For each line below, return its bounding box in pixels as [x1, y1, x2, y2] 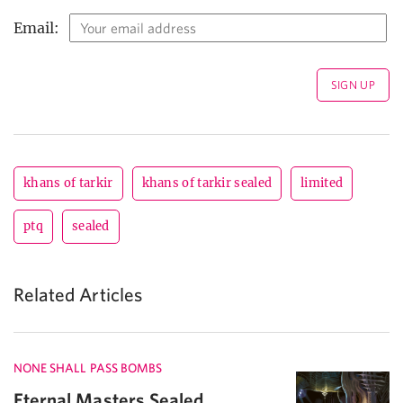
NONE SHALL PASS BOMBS [13, 361, 163, 376]
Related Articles [13, 283, 142, 306]
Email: [13, 19, 60, 38]
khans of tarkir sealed [141, 175, 273, 192]
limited [300, 175, 344, 192]
